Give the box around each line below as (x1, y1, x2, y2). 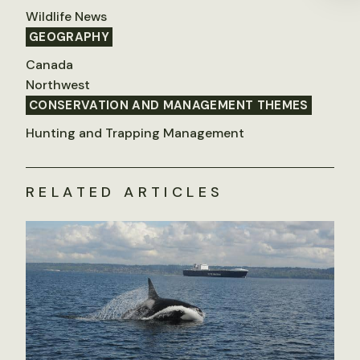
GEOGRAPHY (29, 29, 110, 46)
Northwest (26, 76, 90, 94)
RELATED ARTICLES (26, 182, 224, 202)
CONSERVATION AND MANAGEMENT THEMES (29, 97, 309, 114)
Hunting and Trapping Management (26, 125, 244, 142)
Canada (26, 56, 73, 74)
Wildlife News (26, 8, 107, 26)
